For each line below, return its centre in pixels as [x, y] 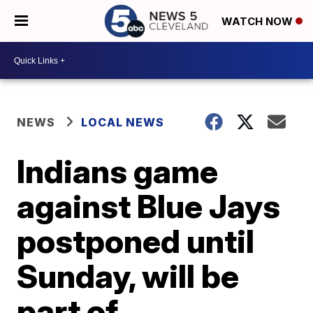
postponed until [136, 241]
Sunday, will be [128, 276]
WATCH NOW [259, 22]
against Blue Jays [149, 206]
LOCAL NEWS [123, 122]
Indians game [118, 171]
